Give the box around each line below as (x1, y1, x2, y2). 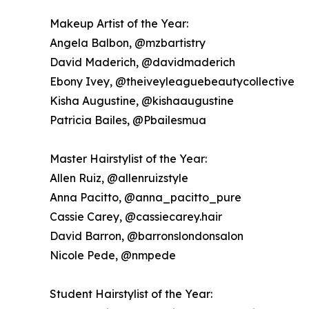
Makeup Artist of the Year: (50, 17, 188, 31)
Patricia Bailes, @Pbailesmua (50, 113, 206, 128)
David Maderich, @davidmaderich (50, 55, 235, 70)
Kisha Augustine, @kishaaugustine (50, 94, 234, 108)
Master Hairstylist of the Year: (50, 152, 207, 166)
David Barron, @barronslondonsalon (50, 229, 243, 243)
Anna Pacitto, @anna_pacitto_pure (50, 190, 241, 205)
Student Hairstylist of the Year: (50, 287, 212, 301)
